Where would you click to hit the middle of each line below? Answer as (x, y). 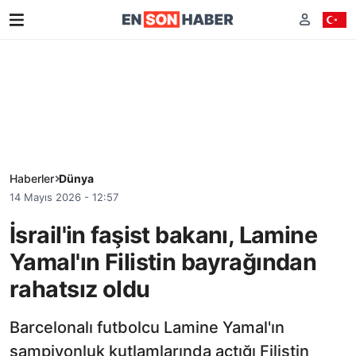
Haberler (32, 178)
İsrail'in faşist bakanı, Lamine (164, 234)
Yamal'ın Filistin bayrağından (163, 261)
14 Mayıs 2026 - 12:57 (64, 197)
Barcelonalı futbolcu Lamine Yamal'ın (147, 327)
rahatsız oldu (80, 288)
